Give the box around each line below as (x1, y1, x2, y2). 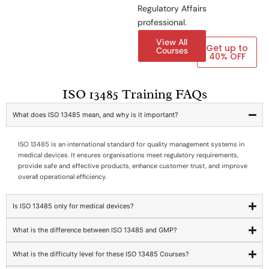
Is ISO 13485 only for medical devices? (13, 202, 134, 211)
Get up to (206, 42, 249, 55)
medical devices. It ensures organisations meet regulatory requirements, (18, 151, 238, 160)
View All (156, 37, 188, 48)
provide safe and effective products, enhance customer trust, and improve (18, 162, 247, 171)
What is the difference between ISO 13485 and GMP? (13, 226, 177, 235)
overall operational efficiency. (18, 172, 106, 181)
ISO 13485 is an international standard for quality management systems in (18, 140, 244, 149)
